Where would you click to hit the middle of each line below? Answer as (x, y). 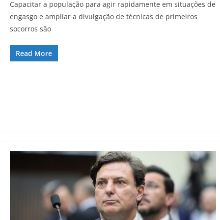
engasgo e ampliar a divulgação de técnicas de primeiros (104, 16)
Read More (34, 53)
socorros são (30, 28)
